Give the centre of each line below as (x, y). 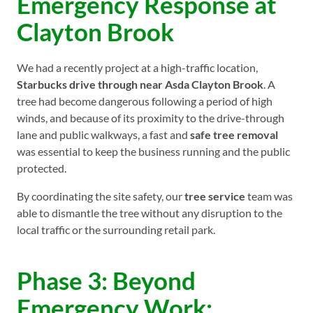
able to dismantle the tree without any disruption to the (150, 213)
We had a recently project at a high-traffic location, (137, 68)
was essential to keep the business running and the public (153, 152)
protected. (42, 168)
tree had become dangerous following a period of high (145, 101)
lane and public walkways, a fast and (103, 135)
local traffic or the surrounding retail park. (116, 230)
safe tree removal (234, 135)
